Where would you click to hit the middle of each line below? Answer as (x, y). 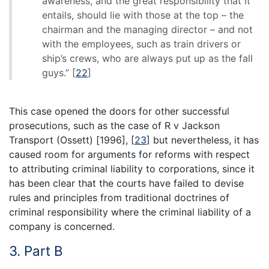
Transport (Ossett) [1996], (70, 140)
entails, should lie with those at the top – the (143, 15)
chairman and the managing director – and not (147, 29)
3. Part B (36, 250)
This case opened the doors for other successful (119, 111)
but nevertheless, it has (204, 140)
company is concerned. (62, 226)
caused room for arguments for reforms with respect (129, 154)
